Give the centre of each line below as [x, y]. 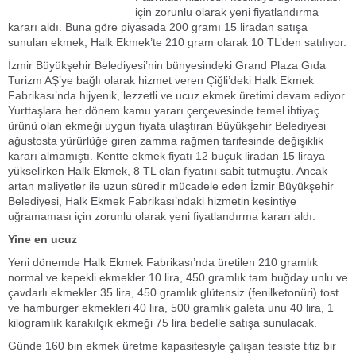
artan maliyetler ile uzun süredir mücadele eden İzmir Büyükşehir [171, 186]
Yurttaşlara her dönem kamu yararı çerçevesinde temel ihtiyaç [164, 110]
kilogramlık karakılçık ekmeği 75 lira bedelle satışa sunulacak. [163, 323]
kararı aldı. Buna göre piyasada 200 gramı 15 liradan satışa [158, 27]
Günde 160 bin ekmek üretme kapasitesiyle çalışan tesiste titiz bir [172, 346]
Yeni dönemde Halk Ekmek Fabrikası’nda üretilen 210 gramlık [163, 262]
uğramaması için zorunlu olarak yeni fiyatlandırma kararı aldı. [162, 216]
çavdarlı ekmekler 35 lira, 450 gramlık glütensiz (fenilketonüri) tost [173, 292]
